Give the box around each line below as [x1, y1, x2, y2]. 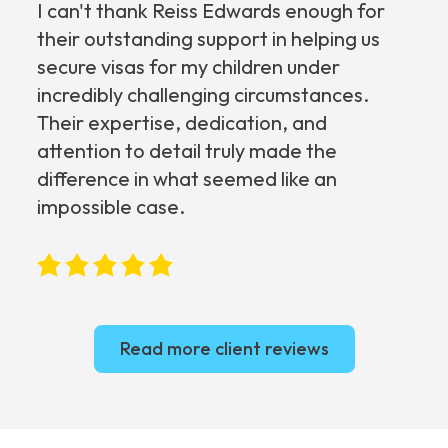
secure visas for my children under [37, 54, 341, 80]
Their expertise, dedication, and [37, 110, 328, 136]
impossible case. [37, 194, 186, 220]
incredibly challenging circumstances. [37, 82, 370, 108]
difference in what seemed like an [37, 166, 338, 192]
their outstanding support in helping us [37, 26, 381, 52]
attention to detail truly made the [37, 138, 338, 164]
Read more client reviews [119, 337, 329, 361]
